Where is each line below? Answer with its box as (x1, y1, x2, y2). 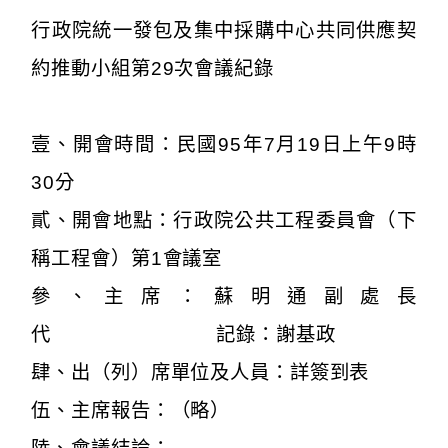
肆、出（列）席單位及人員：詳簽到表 (31, 361, 370, 383)
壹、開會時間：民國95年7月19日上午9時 (31, 133, 417, 155)
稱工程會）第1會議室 (31, 247, 223, 269)
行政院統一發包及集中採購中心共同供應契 (31, 19, 417, 41)
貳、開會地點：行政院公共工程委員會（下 (31, 209, 417, 231)
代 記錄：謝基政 (31, 323, 336, 345)
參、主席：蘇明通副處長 (31, 285, 417, 307)
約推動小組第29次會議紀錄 (31, 57, 274, 79)
